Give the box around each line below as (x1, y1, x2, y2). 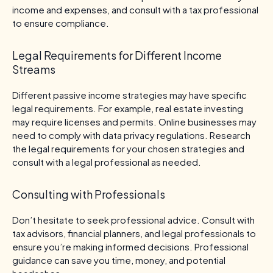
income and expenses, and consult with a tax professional (12, 3, 258, 15)
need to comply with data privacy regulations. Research (12, 129, 250, 141)
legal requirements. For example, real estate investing (12, 102, 243, 114)
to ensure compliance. (12, 16, 109, 29)
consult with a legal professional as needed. (12, 155, 201, 168)
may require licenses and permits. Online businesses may (12, 115, 257, 127)
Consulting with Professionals (12, 186, 165, 201)
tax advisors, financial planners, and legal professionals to (12, 227, 256, 239)
